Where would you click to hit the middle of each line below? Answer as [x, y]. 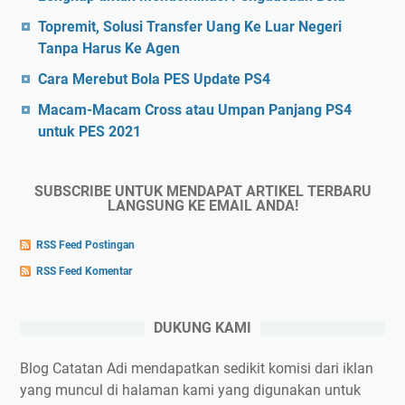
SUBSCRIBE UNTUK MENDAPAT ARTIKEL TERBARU [202, 192]
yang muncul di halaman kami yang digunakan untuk [190, 390]
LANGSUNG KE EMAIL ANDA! [202, 206]
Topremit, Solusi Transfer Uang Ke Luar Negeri [190, 27]
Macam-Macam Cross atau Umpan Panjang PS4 [195, 110]
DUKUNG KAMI [202, 327]
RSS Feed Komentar [84, 271]
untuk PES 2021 [89, 132]
